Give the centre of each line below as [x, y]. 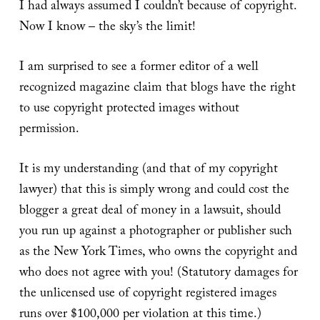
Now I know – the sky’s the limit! [107, 29]
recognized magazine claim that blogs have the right [157, 89]
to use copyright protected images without [129, 110]
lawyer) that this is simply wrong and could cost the [154, 191]
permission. [49, 131]
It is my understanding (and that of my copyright [148, 171]
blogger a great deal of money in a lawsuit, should [150, 212]
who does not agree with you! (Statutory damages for [158, 274]
